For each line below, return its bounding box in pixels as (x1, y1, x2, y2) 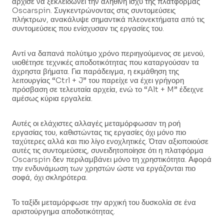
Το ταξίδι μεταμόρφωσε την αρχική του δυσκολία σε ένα (12, 197, 196, 207)
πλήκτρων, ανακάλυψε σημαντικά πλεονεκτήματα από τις (12, 14, 204, 24)
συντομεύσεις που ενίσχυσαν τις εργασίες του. (12, 23, 164, 33)
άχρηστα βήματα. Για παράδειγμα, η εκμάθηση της (12, 66, 179, 76)
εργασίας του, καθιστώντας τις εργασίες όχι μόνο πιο (12, 127, 186, 137)
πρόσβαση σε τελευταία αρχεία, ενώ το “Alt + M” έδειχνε (12, 84, 203, 94)
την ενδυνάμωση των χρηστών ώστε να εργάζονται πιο (12, 163, 195, 173)
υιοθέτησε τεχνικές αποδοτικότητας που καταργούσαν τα (12, 57, 199, 67)
